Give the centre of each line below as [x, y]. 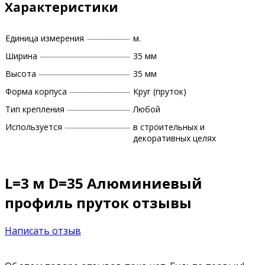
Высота [21, 74]
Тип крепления [35, 109]
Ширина [21, 56]
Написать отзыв [43, 231]
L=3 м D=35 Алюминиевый [104, 183]
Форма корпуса [36, 92]
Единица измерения [45, 38]
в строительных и [169, 127]
